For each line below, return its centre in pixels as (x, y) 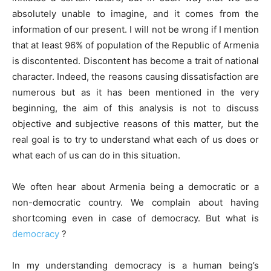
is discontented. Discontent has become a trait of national (135, 60)
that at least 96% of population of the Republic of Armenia (135, 45)
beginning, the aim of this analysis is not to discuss (135, 108)
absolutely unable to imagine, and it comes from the (135, 13)
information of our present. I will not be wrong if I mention (135, 29)
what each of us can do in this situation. (96, 155)
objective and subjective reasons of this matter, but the (135, 123)
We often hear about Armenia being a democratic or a (135, 186)
